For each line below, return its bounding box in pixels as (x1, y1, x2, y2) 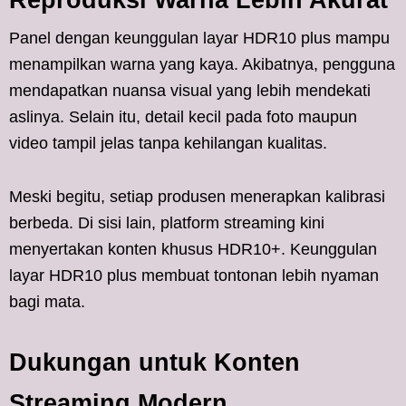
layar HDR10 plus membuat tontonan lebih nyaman (9, 266, 379, 285)
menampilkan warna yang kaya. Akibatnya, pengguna (9, 54, 395, 73)
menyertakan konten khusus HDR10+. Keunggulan (9, 239, 377, 258)
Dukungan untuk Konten (9, 348, 300, 376)
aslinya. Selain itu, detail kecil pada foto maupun (9, 107, 357, 126)
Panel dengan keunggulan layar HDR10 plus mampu (9, 28, 390, 47)
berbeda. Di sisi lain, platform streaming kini (9, 213, 324, 232)
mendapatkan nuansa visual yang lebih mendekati (9, 81, 371, 100)
